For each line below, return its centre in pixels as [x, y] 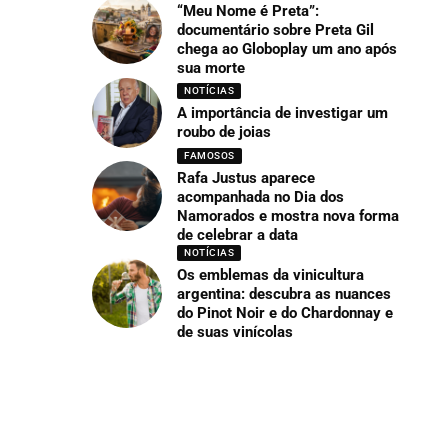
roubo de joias [226, 132]
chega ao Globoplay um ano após [287, 48]
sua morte [211, 67]
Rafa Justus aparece [246, 177]
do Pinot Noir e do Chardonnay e [285, 312]
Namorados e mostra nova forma [288, 215]
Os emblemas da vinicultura [271, 274]
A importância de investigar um [283, 113]
